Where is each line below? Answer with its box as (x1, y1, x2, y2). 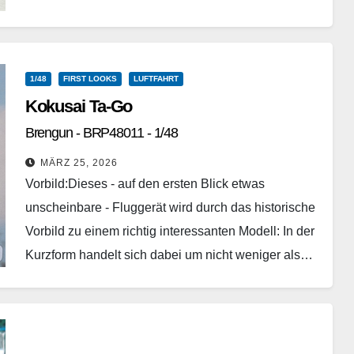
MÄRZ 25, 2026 (40, 157, 118, 169)
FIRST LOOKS (62, 74, 117, 84)
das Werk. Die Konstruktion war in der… (24, 2, 249, 17)
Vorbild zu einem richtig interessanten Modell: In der (24, 224, 314, 239)
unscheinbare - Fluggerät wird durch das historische (24, 201, 315, 215)
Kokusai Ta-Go (24, 96, 133, 117)
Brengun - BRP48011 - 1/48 (24, 125, 179, 141)
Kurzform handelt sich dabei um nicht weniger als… (24, 248, 313, 262)
